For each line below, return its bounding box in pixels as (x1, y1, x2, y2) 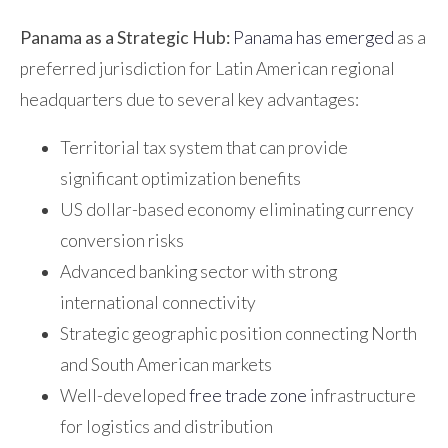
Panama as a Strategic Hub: (20, 26, 230, 48)
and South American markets (60, 354, 272, 376)
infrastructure (307, 385, 416, 407)
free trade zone (189, 385, 307, 407)
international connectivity (60, 292, 256, 314)
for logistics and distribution (60, 416, 273, 438)
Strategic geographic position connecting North (60, 323, 417, 345)
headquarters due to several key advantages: (20, 88, 359, 110)
